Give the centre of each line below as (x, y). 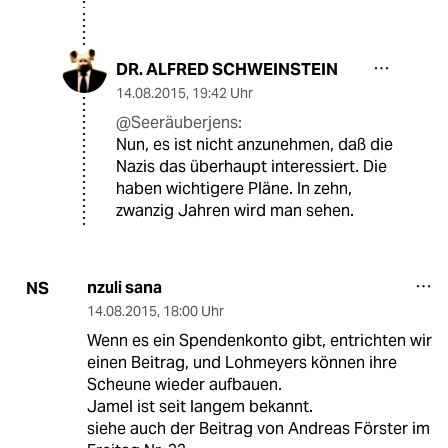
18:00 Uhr (193, 311)
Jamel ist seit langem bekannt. (199, 407)
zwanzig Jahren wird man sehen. (235, 211)
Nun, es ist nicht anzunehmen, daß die (254, 145)
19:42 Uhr (222, 93)
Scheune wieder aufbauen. (184, 385)
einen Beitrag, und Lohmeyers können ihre (241, 363)
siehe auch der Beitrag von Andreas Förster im (258, 429)
